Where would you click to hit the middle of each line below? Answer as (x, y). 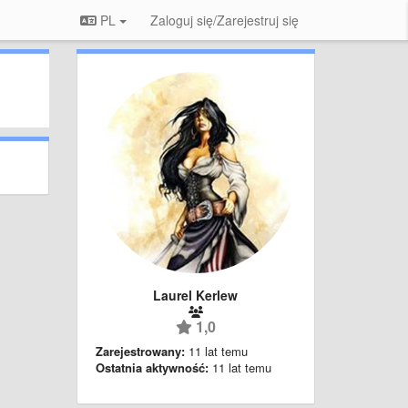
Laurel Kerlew (196, 295)
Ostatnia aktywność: (152, 367)
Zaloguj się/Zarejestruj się (224, 20)
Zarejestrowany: (140, 351)
